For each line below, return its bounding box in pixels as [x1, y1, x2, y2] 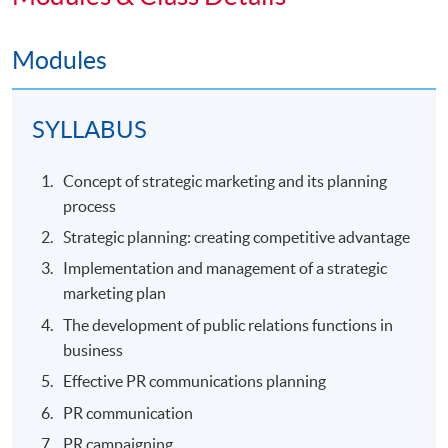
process [63, 196, 117, 215]
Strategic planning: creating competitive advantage [63, 227, 411, 246]
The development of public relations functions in [63, 315, 394, 334]
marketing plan [63, 284, 167, 303]
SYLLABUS [32, 115, 148, 143]
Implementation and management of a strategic [63, 259, 388, 278]
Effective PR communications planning [63, 372, 327, 391]
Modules [12, 46, 107, 75]
